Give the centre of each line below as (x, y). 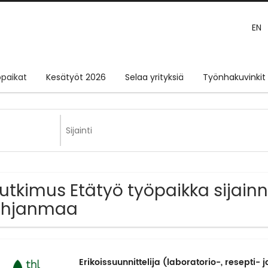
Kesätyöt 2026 (76, 77)
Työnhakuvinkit (234, 77)
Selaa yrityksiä (154, 77)
